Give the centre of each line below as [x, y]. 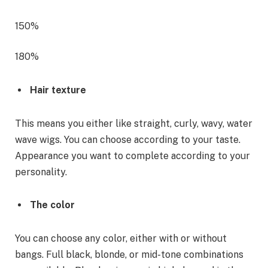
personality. [41, 172]
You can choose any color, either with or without [121, 239]
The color [52, 205]
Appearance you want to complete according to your [133, 156]
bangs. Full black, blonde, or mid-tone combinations [129, 255]
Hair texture [58, 90]
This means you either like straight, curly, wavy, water [134, 123]
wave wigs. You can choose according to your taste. [128, 139]
